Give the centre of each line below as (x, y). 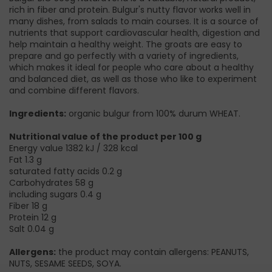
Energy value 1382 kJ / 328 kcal (73, 148)
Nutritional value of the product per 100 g (105, 137)
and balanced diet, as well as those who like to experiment (133, 79)
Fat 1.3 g (25, 160)
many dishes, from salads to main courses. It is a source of (134, 22)
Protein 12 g (33, 218)
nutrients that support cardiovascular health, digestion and (134, 33)
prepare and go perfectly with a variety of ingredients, (124, 56)
